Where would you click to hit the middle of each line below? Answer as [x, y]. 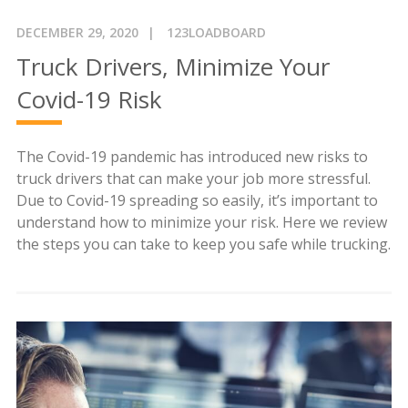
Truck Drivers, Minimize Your [173, 66]
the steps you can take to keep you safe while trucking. [203, 244]
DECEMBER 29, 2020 [77, 32]
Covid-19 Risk [89, 99]
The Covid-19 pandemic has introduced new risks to [192, 156]
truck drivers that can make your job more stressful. [193, 178]
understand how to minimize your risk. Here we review [201, 222]
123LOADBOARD [216, 32]
